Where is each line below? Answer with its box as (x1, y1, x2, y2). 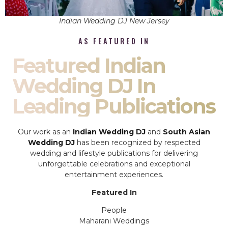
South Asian (163, 127, 210, 136)
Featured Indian (12, 52, 165, 78)
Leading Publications (12, 93, 215, 119)
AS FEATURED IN (78, 35, 150, 46)
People (101, 206, 127, 215)
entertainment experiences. (65, 169, 163, 179)
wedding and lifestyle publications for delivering (30, 148, 198, 158)
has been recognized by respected (74, 137, 201, 147)
